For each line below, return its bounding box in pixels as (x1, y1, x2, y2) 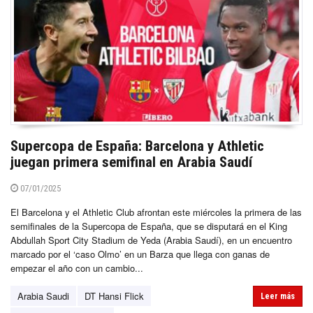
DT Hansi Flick (85, 289, 144, 303)
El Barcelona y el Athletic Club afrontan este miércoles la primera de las (10, 205, 302, 219)
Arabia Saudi (17, 289, 69, 303)
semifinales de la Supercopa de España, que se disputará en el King (10, 219, 287, 233)
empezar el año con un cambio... (10, 261, 143, 275)
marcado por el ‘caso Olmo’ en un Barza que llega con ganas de (10, 247, 270, 261)
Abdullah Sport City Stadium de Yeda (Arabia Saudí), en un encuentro (10, 233, 292, 247)
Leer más (261, 291, 295, 301)
